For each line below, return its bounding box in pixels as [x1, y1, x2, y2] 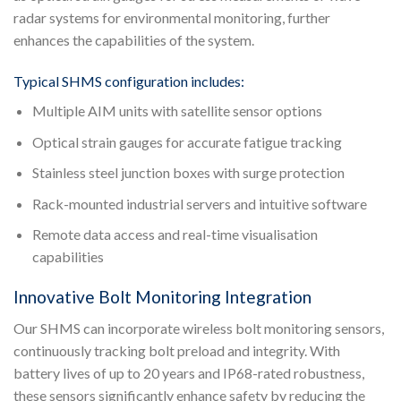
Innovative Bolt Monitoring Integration [13, 286, 311, 308]
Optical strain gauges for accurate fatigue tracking [31, 132, 342, 150]
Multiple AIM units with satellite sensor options [31, 102, 322, 120]
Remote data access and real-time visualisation [31, 226, 318, 243]
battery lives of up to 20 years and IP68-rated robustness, [13, 363, 364, 381]
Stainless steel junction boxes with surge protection [31, 164, 345, 182]
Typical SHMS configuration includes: [13, 73, 244, 90]
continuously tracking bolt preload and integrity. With [13, 341, 340, 359]
